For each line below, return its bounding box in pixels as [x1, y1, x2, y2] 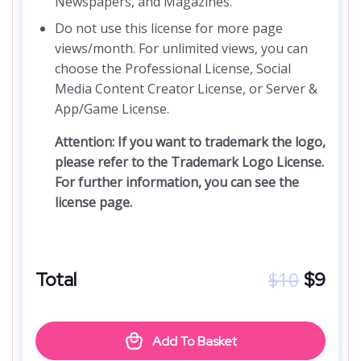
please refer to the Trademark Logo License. [55, 152, 324, 171]
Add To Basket [152, 333, 237, 351]
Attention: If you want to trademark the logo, [55, 132, 326, 151]
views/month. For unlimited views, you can [55, 39, 308, 57]
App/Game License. [55, 99, 169, 118]
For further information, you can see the [55, 172, 299, 191]
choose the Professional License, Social [55, 59, 291, 77]
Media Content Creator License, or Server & [55, 79, 317, 98]
